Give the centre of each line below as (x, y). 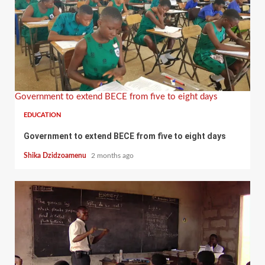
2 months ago (112, 155)
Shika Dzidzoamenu (56, 155)
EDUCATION (42, 115)
